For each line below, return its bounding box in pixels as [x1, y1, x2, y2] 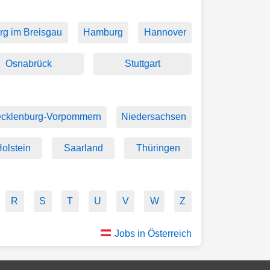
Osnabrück [5, 58, 52, 69]
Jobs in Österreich [115, 228, 192, 239]
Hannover [143, 27, 186, 37]
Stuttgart [124, 58, 160, 69]
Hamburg [83, 27, 124, 37]
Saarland [63, 142, 103, 153]
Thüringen [136, 142, 180, 153]
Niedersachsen [121, 111, 187, 122]
